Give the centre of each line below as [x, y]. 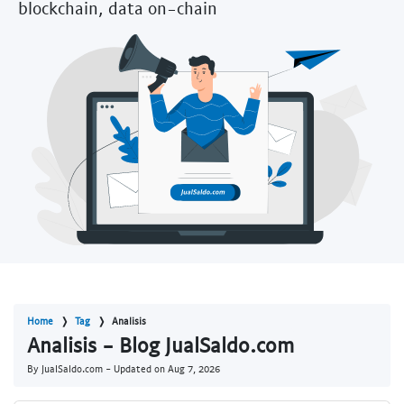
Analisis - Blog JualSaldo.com [161, 345]
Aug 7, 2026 [194, 369]
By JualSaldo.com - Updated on [97, 369]
